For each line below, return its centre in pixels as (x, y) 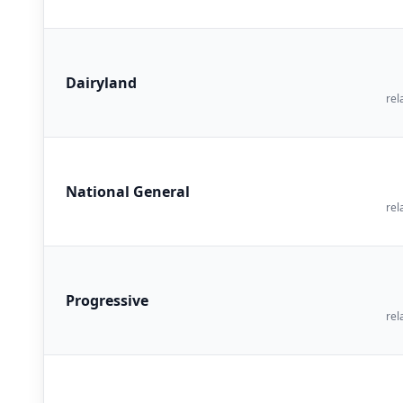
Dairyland (101, 82)
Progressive (107, 300)
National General (128, 191)
